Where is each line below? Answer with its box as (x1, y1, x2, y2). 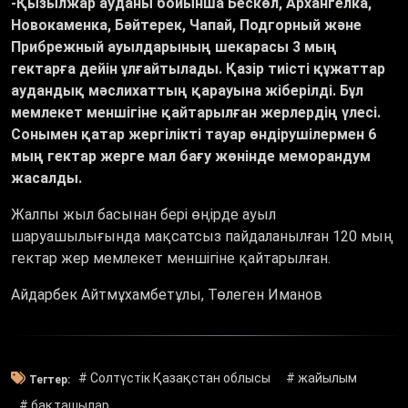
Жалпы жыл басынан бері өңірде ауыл (11, 206, 276, 224)
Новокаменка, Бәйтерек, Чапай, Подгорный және (11, 16, 362, 35)
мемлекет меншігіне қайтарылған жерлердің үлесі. (11, 104, 381, 122)
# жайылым (286, 371, 358, 386)
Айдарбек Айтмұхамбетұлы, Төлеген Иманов (11, 286, 326, 304)
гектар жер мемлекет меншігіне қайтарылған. (11, 250, 334, 268)
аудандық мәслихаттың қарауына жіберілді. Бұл (11, 82, 363, 100)
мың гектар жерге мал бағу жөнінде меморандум (11, 148, 371, 166)
